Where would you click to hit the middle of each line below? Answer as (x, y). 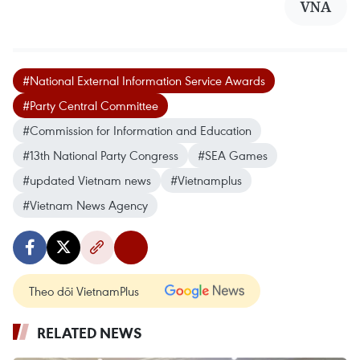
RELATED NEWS (90, 333)
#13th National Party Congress (100, 155)
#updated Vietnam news (87, 180)
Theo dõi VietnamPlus (84, 291)
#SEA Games (233, 155)
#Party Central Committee (90, 105)
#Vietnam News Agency (85, 205)
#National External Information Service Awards (144, 80)
